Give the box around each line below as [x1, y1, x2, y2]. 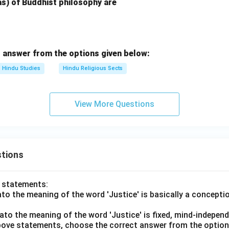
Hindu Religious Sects [63, 65, 123, 72]
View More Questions [75, 99, 154, 109]
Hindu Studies [2, 65, 40, 72]
